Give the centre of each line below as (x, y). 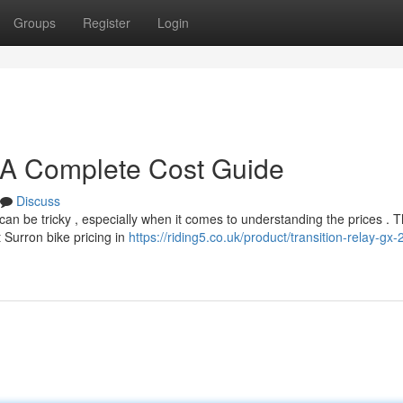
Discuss (38, 201)
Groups (35, 22)
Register (107, 22)
